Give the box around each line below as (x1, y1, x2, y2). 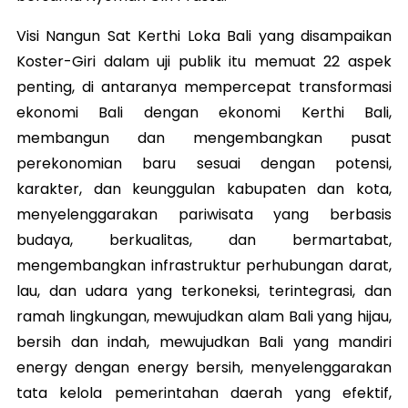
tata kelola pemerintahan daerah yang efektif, (16, 382, 392, 403)
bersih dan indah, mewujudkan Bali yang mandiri (16, 331, 392, 352)
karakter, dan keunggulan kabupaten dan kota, (16, 178, 392, 199)
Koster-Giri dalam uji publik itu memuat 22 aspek (16, 50, 392, 72)
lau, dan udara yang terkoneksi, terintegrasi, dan (16, 280, 392, 301)
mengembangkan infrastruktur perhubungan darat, (16, 254, 392, 276)
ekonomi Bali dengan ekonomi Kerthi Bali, (16, 101, 392, 123)
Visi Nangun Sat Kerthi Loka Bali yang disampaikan (16, 25, 392, 46)
